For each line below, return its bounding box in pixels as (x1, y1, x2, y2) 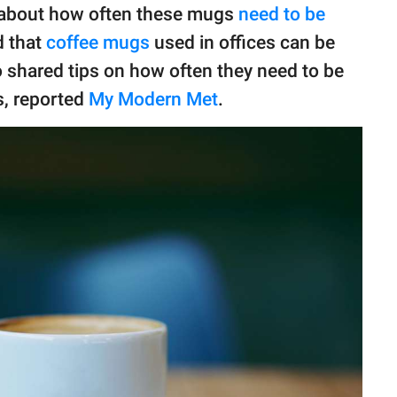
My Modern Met (89, 89, 218, 111)
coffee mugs (46, 32, 150, 54)
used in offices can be (150, 32, 335, 54)
